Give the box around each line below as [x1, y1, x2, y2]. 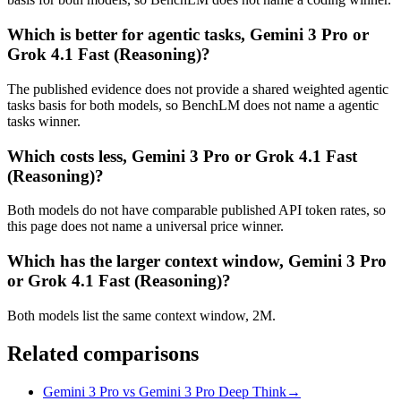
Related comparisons [7, 341, 199, 365]
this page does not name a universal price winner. [7, 218, 284, 235]
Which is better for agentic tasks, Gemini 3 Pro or [7, 25, 369, 45]
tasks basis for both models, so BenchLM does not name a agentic [7, 97, 379, 113]
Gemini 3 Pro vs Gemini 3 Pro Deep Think [43, 383, 286, 399]
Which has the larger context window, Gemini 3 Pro [7, 252, 387, 271]
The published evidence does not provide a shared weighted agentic [7, 81, 388, 97]
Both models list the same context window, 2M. [7, 307, 276, 323]
